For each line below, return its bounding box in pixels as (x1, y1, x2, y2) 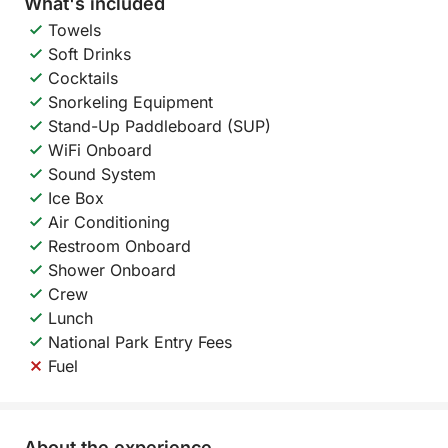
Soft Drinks (48, 44, 131, 64)
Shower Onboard (48, 260, 176, 280)
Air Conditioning (48, 212, 170, 232)
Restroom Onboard (48, 236, 191, 256)
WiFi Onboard (48, 140, 152, 160)
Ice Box (48, 188, 104, 208)
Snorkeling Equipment (48, 92, 213, 112)
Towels (48, 20, 101, 40)
